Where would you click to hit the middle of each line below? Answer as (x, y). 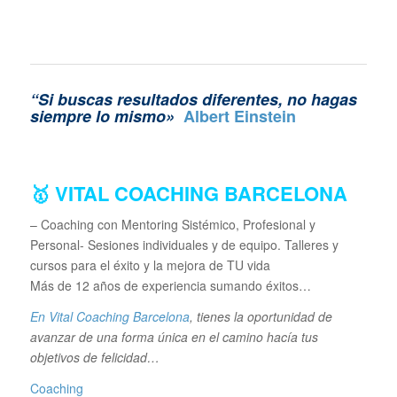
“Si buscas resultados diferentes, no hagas (193, 100)
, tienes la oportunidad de (261, 317)
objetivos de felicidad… (94, 358)
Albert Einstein (239, 117)
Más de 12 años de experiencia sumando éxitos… (170, 286)
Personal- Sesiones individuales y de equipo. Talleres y (184, 245)
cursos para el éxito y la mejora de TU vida (150, 265)
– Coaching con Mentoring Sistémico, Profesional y (172, 225)
